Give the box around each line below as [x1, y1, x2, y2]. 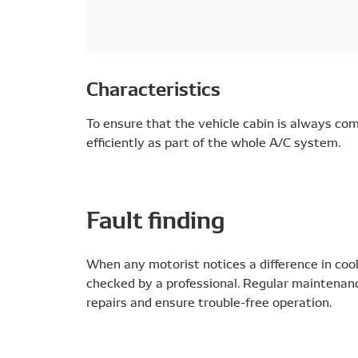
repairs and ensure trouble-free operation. [86, 292, 332, 310]
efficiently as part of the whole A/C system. [86, 133, 340, 150]
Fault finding [86, 201, 225, 235]
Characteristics [86, 74, 221, 101]
